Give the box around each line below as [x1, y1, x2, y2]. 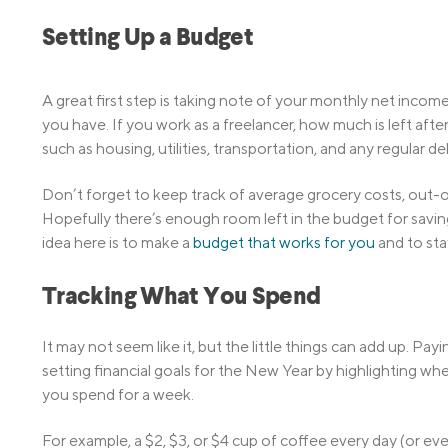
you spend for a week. [42, 384, 194, 404]
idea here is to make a [42, 233, 193, 253]
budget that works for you [193, 233, 375, 253]
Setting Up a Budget [42, 26, 254, 51]
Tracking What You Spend [42, 286, 321, 311]
